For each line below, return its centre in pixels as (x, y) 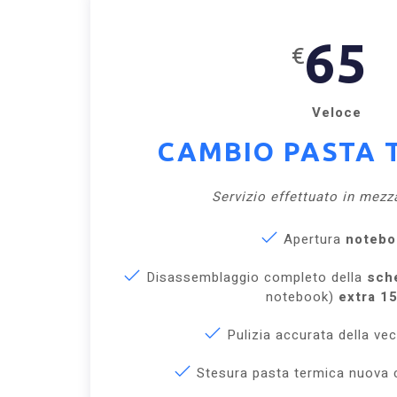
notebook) (302, 296)
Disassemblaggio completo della (254, 277)
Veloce (336, 112)
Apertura (312, 239)
